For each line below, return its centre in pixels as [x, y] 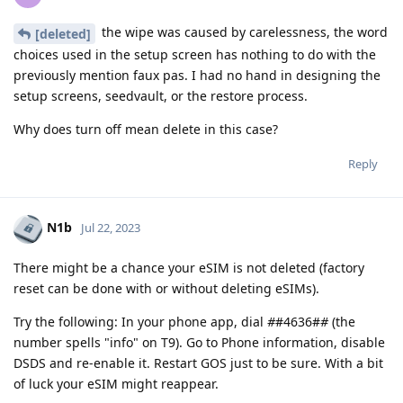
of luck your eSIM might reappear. [116, 383]
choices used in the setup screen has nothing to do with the [195, 54]
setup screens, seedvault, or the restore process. [161, 95]
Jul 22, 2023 [111, 228]
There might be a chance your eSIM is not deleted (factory [189, 267]
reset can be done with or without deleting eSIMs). [166, 288]
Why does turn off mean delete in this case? [146, 129]
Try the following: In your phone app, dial [140, 321]
